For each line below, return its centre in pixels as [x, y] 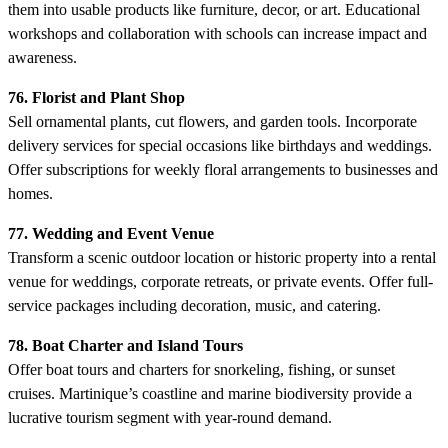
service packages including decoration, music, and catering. [194, 305]
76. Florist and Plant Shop [96, 97]
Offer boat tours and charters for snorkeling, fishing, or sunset [201, 369]
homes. [30, 193]
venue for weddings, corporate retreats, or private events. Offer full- [220, 281]
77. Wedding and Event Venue [111, 233]
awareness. [42, 57]
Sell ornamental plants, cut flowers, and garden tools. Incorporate [212, 121]
